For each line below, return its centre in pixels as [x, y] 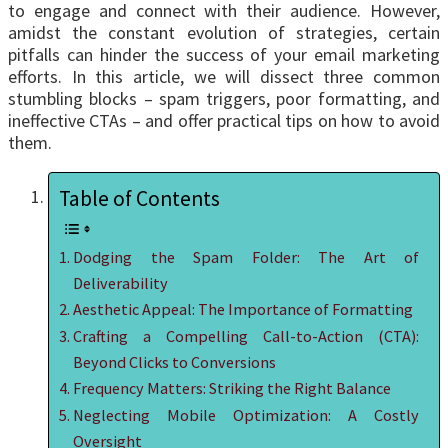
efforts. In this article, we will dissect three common [224, 77]
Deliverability [121, 283]
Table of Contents [139, 199]
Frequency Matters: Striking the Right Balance [232, 388]
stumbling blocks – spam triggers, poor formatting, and [224, 99]
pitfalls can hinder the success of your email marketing [224, 55]
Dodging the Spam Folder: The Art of [246, 257]
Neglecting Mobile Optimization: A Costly [246, 415]
